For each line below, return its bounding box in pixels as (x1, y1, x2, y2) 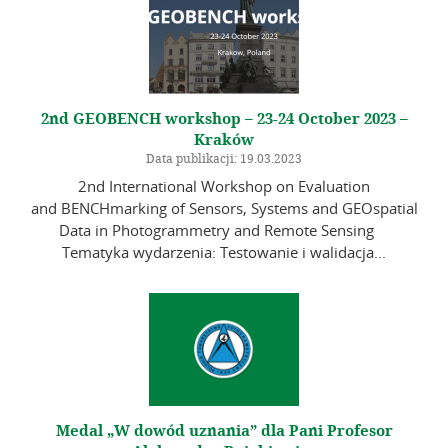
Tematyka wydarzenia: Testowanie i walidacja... (62, 242, 386, 263)
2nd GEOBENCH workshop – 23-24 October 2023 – (40, 108, 408, 129)
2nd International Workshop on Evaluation (78, 176, 370, 197)
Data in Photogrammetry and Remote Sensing (58, 220, 390, 241)
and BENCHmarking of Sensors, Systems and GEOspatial (30, 198, 418, 219)
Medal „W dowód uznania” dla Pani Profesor (55, 421, 393, 442)
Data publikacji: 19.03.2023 (146, 150, 302, 167)
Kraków (194, 129, 254, 150)
